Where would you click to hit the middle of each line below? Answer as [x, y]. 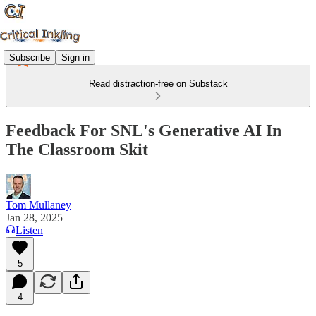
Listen [29, 230]
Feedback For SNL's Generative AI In [144, 130]
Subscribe [30, 57]
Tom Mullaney [38, 205]
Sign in [75, 57]
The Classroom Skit [77, 149]
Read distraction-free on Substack [158, 84]
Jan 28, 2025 [34, 217]
